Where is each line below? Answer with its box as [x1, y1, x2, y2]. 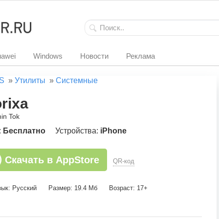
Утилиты [15, 76, 45, 85]
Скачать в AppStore [5, 154, 99, 165]
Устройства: [55, 127, 100, 135]
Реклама [126, 52, 155, 60]
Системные [56, 76, 98, 85]
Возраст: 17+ [109, 184, 148, 192]
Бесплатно [3, 127, 45, 135]
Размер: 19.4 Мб [48, 184, 97, 192]
